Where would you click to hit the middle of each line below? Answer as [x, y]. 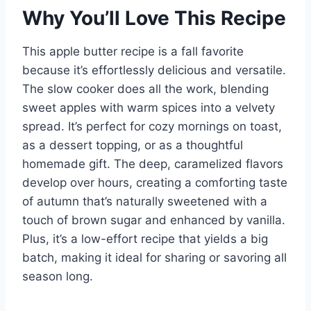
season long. [58, 277]
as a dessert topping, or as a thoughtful [133, 145]
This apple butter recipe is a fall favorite [133, 52]
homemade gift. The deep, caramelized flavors [153, 164]
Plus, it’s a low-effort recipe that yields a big [145, 239]
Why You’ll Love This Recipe [154, 18]
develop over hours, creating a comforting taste [155, 183]
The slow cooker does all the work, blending [145, 89]
